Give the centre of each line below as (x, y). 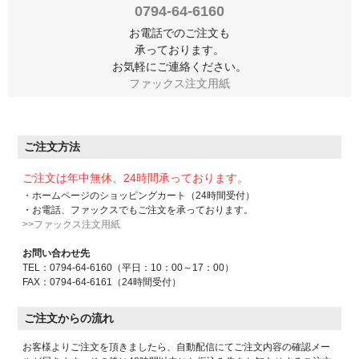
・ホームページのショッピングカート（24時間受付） (139, 196)
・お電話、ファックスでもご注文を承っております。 (138, 210)
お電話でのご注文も (179, 33)
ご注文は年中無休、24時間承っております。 (136, 178)
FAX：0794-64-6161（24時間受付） (102, 282)
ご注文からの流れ (69, 319)
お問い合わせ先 (56, 254)
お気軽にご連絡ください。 (179, 67)
